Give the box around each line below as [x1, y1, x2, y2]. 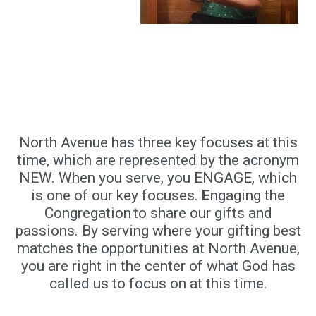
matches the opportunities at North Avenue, [16, 240, 300, 257]
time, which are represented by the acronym [17, 152, 299, 169]
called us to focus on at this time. [49, 275, 267, 293]
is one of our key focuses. [31, 187, 202, 205]
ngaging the [210, 187, 285, 205]
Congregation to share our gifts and [44, 205, 272, 222]
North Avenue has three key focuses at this [18, 134, 298, 152]
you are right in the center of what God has [20, 257, 296, 275]
